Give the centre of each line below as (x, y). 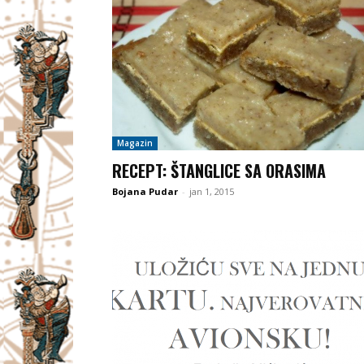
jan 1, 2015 (212, 191)
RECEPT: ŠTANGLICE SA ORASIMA (219, 170)
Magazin (135, 143)
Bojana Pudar (145, 191)
